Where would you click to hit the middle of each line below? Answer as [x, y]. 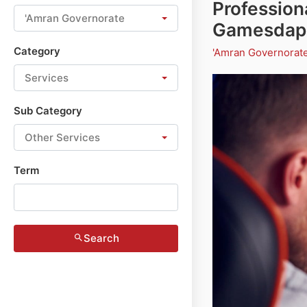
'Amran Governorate [75, 18]
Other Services [62, 137]
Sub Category [48, 111]
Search [101, 238]
